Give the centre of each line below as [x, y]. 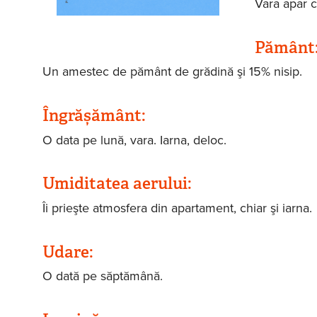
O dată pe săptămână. [102, 276]
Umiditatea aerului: [119, 184]
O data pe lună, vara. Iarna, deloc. [134, 140]
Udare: [69, 252]
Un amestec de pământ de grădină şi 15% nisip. [172, 72]
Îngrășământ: [96, 116]
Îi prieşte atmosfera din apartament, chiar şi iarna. [177, 208]
